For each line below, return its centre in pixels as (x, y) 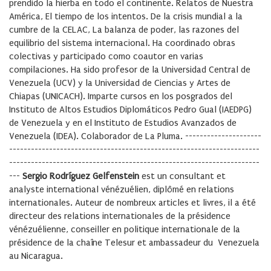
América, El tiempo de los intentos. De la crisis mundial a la (126, 17)
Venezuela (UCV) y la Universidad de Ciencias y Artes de (120, 83)
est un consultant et (182, 176)
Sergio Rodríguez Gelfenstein (81, 176)
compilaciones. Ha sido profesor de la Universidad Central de (130, 70)
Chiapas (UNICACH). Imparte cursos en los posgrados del (121, 96)
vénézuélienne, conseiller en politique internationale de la (125, 230)
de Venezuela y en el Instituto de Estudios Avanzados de (123, 123)
